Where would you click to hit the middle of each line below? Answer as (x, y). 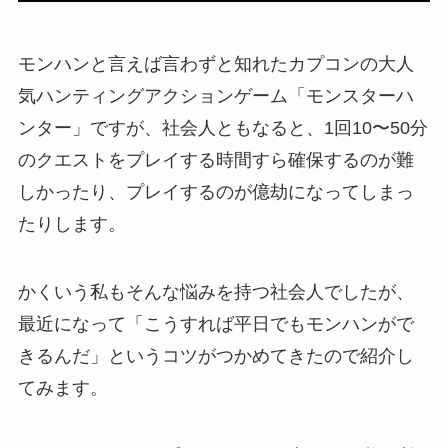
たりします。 (71, 224)
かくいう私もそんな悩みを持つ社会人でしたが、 (215, 292)
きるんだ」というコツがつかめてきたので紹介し (215, 356)
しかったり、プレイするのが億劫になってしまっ (215, 192)
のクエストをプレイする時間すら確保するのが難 (215, 160)
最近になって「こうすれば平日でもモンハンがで (215, 324)
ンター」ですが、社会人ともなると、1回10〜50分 (222, 128)
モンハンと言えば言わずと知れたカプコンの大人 (215, 64)
